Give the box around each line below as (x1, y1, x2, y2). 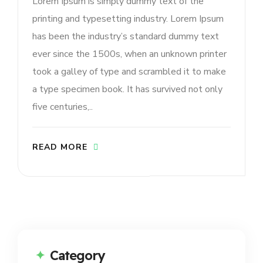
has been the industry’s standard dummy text (32, 29, 219, 43)
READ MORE (32, 141, 87, 153)
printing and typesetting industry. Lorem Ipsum (32, 12, 224, 25)
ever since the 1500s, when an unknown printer (32, 47, 227, 60)
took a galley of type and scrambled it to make (32, 65, 226, 78)
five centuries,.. (32, 100, 93, 113)
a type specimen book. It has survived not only (32, 82, 222, 96)
